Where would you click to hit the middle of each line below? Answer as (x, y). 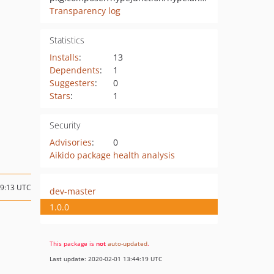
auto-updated (128, 243)
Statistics (67, 40)
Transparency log (85, 11)
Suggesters (72, 83)
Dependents (74, 70)
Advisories (70, 142)
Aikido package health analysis (112, 155)
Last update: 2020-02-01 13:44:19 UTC (106, 259)
